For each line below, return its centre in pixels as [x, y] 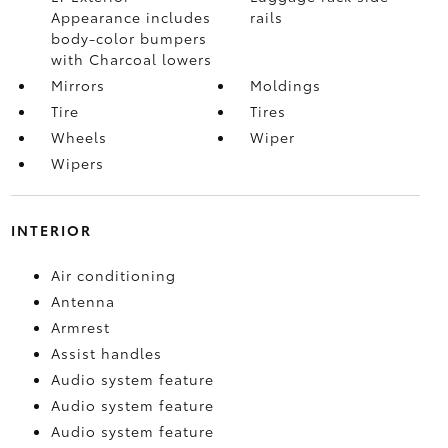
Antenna [82, 300]
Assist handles [106, 352]
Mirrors [77, 84]
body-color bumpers [128, 37]
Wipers [77, 162]
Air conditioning [113, 274]
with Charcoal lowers [131, 58]
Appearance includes [130, 16]
